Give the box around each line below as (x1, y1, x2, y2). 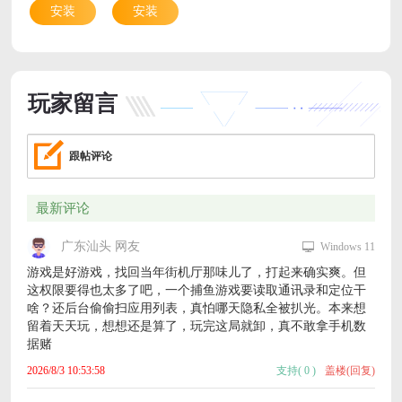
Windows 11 (320, 240, 376, 254)
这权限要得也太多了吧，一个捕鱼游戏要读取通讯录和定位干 (26, 284, 366, 298)
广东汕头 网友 (60, 240, 140, 254)
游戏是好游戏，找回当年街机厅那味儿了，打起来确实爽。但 (26, 266, 366, 280)
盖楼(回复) (325, 364, 376, 378)
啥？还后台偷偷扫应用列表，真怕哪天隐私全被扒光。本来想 (26, 301, 366, 316)
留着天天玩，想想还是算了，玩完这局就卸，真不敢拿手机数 (26, 319, 366, 334)
